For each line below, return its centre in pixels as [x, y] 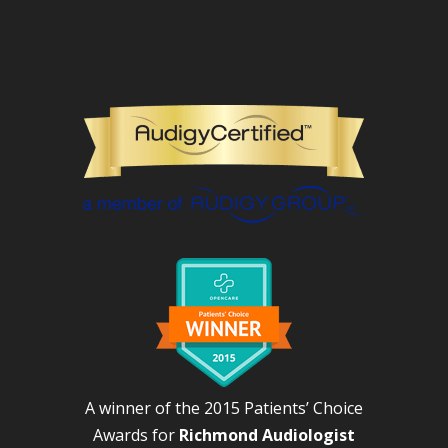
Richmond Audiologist [266, 434]
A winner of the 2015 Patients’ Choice [223, 407]
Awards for [135, 434]
